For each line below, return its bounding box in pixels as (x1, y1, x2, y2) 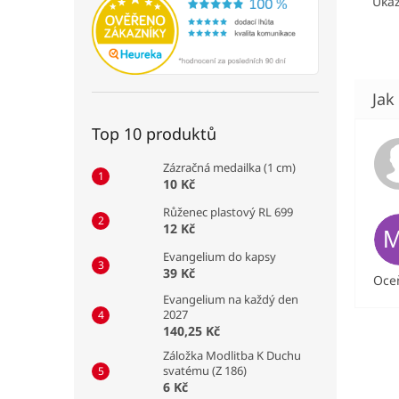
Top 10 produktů (92, 122, 216, 144)
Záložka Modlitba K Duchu (163, 346, 301, 363)
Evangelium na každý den (163, 290, 298, 307)
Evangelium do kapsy (163, 248, 276, 265)
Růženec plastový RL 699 (163, 203, 293, 220)
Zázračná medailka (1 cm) (163, 159, 296, 175)
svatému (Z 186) (163, 362, 247, 379)
